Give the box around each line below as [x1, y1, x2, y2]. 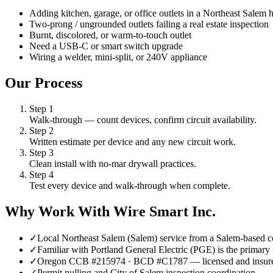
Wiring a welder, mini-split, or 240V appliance [29, 52, 207, 63]
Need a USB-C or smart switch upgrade [29, 41, 183, 52]
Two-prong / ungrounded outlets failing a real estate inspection [29, 19, 269, 30]
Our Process [5, 75, 82, 91]
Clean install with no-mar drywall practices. [29, 158, 196, 169]
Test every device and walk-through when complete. [29, 180, 230, 191]
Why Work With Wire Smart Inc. [5, 204, 216, 220]
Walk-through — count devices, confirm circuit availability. [29, 115, 257, 126]
